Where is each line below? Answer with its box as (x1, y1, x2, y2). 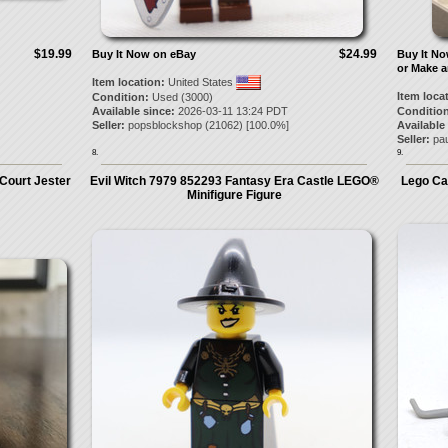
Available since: (91, 105, 175, 117)
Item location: (91, 76, 165, 88)
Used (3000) (148, 91, 213, 103)
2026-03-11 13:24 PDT (174, 105, 288, 117)
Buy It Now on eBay (91, 48, 196, 60)
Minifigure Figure (186, 188, 282, 202)
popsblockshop (127, 119, 202, 131)
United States (164, 76, 236, 88)
